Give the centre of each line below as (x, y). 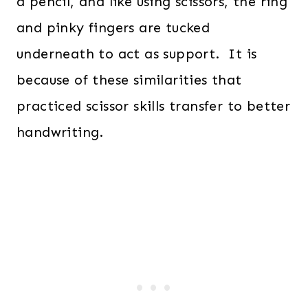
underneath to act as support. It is (137, 54)
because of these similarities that (129, 80)
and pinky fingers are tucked (113, 28)
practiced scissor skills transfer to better (154, 106)
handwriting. (60, 132)
